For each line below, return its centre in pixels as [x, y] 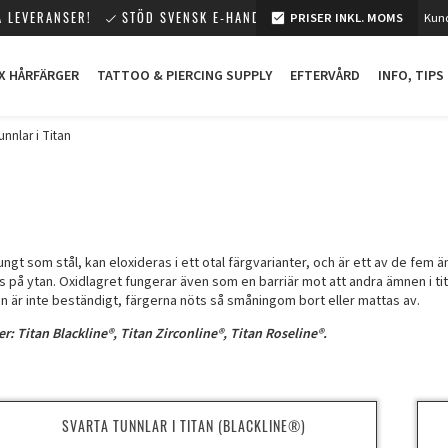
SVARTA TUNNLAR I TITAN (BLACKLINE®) [184, 425]
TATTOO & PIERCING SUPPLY [184, 76]
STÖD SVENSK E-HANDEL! [201, 17]
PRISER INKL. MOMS [346, 18]
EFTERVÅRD [325, 76]
